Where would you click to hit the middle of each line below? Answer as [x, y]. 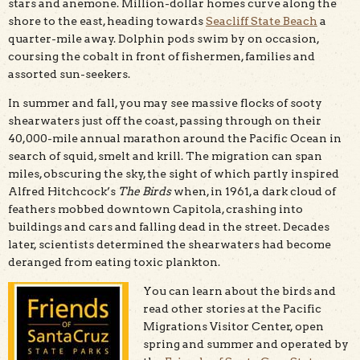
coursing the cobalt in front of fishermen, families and [162, 56]
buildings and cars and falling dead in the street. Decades [169, 226]
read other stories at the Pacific [232, 308]
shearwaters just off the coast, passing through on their [165, 120]
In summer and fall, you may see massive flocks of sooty [165, 102]
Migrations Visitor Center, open [233, 326]
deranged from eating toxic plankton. [114, 262]
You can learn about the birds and [239, 290]
